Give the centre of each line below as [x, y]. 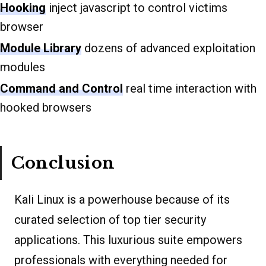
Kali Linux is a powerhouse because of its [122, 200]
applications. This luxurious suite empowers [128, 240]
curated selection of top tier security [110, 220]
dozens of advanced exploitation [168, 48]
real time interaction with [190, 88]
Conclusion [63, 163]
